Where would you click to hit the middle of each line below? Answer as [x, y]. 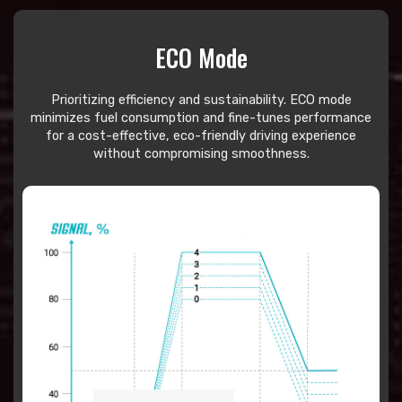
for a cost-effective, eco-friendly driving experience [201, 136]
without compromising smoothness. [201, 154]
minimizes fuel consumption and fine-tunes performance [201, 118]
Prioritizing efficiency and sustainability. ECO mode [201, 100]
